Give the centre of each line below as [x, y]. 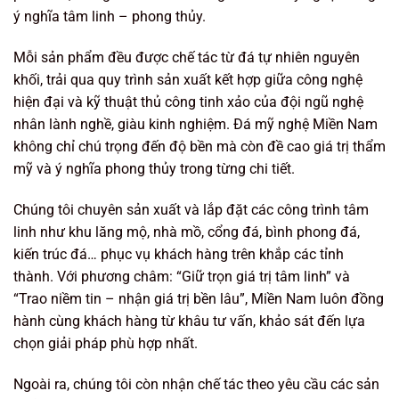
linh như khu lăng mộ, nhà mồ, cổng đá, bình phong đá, [187, 232]
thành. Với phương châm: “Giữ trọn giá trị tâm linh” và [182, 276]
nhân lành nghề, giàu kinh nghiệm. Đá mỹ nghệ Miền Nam [195, 125]
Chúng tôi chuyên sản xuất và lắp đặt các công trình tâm [191, 209]
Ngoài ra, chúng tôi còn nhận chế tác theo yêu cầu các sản [196, 384]
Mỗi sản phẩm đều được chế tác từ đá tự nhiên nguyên [187, 58]
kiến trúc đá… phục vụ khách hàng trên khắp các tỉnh [179, 254]
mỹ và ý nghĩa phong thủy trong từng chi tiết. [154, 169]
